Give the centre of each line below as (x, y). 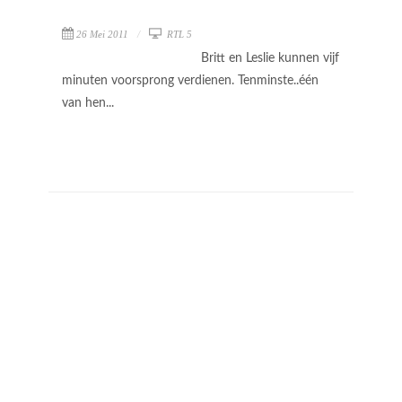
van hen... (90, 103)
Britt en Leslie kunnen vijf (270, 58)
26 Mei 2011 (102, 34)
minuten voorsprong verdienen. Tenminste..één (190, 80)
